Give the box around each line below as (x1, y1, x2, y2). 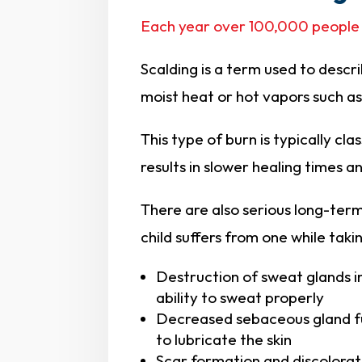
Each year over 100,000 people (141, 15, 360, 36)
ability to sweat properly (156, 287, 325, 307)
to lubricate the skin (156, 329, 293, 349)
